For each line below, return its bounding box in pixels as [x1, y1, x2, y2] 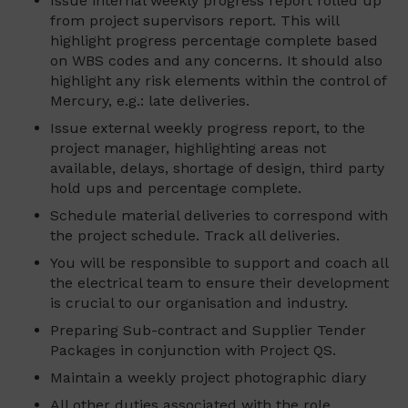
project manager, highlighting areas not [50, 139, 326, 158]
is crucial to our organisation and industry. [50, 294, 348, 312]
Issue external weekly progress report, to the [50, 119, 365, 138]
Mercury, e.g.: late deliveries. [50, 92, 250, 110]
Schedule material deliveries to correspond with [50, 207, 388, 225]
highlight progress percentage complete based [50, 32, 378, 50]
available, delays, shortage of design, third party [50, 159, 384, 178]
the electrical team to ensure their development [50, 274, 389, 292]
